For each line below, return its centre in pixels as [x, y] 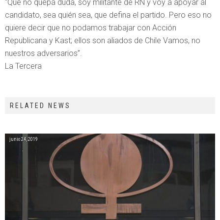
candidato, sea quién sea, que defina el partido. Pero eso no [108, 15]
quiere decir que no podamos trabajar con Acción [91, 27]
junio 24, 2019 [24, 139]
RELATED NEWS [40, 105]
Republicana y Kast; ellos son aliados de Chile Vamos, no [103, 40]
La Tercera [23, 66]
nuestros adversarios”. [43, 53]
